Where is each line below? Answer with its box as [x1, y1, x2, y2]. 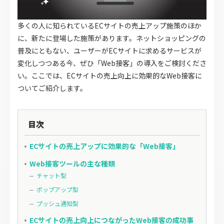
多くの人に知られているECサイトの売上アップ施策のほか [17, 20, 201, 31]
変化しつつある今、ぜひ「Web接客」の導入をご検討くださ [17, 58, 206, 68]
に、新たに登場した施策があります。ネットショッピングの [17, 33, 206, 43]
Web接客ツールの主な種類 [29, 158, 115, 169]
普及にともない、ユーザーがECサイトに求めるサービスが [17, 45, 201, 56]
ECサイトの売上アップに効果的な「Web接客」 [29, 141, 179, 151]
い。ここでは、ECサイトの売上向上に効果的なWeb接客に [17, 70, 202, 81]
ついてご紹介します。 [17, 83, 87, 93]
